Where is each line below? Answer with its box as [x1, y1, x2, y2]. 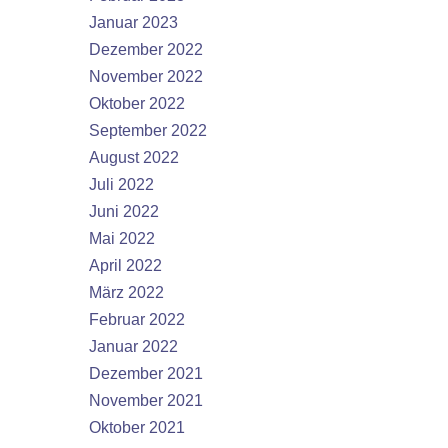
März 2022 [89, 284, 164, 301]
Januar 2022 [89, 338, 178, 355]
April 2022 [89, 257, 162, 274]
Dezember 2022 [89, 41, 203, 58]
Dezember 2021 [89, 365, 203, 382]
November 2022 [89, 68, 203, 85]
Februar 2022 [89, 311, 185, 328]
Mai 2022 [89, 230, 155, 247]
